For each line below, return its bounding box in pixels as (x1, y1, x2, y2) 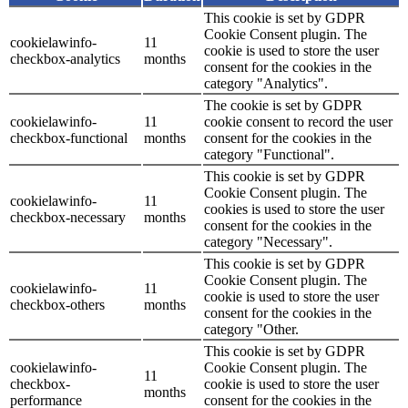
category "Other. (204, 321, 299, 337)
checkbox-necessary (10, 209, 126, 225)
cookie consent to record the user (204, 113, 393, 129)
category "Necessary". (204, 233, 332, 250)
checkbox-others (10, 296, 105, 312)
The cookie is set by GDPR (204, 97, 362, 113)
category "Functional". (204, 146, 334, 162)
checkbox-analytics (10, 50, 120, 66)
